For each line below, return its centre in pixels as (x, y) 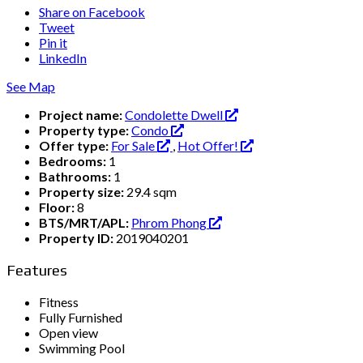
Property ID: (77, 238)
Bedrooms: (74, 161)
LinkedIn (63, 58)
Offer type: (75, 146)
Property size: (83, 192)
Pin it (53, 43)
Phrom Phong (170, 223)
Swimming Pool (82, 348)
